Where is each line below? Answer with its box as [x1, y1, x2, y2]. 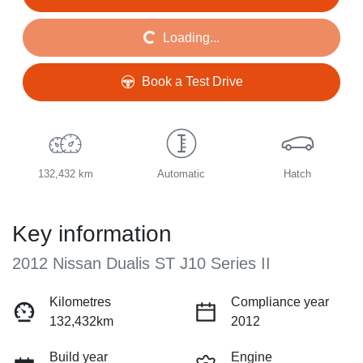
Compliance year [231, 294, 329, 309]
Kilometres [49, 294, 111, 309]
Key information [12, 220, 172, 246]
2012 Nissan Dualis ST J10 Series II [12, 254, 271, 272]
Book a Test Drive [141, 75, 243, 89]
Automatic [157, 167, 206, 180]
